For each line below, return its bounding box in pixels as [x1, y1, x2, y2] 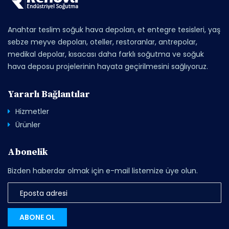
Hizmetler [15, 106, 49, 117]
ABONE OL [19, 212, 55, 222]
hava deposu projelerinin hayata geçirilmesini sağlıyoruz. [8, 61, 208, 72]
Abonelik [8, 146, 48, 158]
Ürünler [15, 120, 40, 130]
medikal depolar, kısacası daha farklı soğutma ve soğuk [8, 49, 204, 59]
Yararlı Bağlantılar [8, 88, 90, 100]
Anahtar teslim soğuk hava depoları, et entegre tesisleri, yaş [8, 25, 220, 35]
